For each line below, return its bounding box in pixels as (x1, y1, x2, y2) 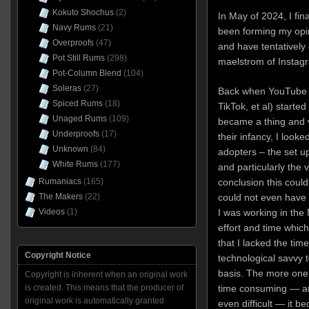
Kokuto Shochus (52, 8, 114, 17)
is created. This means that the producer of (24, 283, 183, 292)
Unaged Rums (52, 114, 107, 123)
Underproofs (52, 129, 99, 139)
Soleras (52, 83, 81, 93)
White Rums (52, 159, 98, 169)
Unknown (52, 144, 88, 154)
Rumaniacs (38, 177, 81, 186)
